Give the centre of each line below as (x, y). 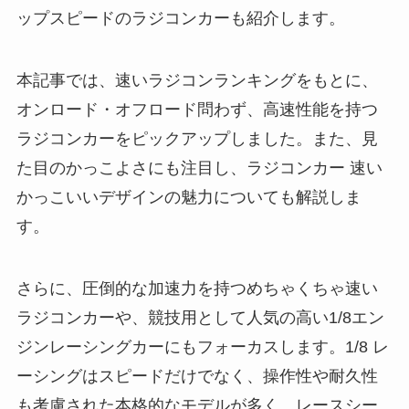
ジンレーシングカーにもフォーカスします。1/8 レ (202, 346)
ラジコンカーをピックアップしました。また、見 (197, 138)
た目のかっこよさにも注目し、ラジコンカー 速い (199, 168)
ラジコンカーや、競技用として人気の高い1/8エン (200, 317)
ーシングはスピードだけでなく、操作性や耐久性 (197, 376)
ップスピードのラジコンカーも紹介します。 (180, 19)
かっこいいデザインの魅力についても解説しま (189, 197)
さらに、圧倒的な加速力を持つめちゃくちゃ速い (197, 288)
